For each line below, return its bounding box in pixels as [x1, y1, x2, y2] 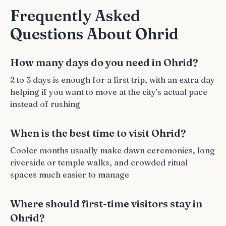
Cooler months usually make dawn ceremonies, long [10, 145, 215, 155]
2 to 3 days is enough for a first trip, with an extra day [10, 75, 215, 85]
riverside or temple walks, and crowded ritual [10, 157, 188, 167]
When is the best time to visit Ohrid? [10, 127, 186, 139]
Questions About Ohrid [10, 25, 179, 43]
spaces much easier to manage [10, 169, 129, 180]
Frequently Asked [10, 7, 140, 25]
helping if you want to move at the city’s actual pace [10, 87, 207, 97]
